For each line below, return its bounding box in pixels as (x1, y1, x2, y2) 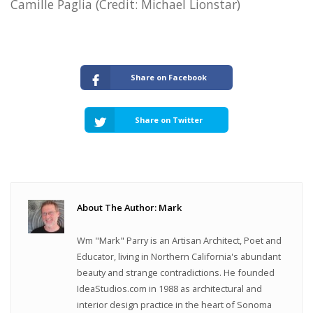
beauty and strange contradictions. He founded (77, 265, 275, 279)
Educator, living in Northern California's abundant (77, 249, 282, 263)
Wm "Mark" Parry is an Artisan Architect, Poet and (77, 233, 282, 247)
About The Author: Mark (77, 201, 182, 214)
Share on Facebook (131, 72, 208, 83)
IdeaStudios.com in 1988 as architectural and (77, 282, 263, 295)
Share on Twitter (135, 115, 203, 126)
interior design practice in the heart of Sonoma (77, 298, 272, 311)
